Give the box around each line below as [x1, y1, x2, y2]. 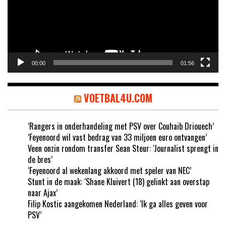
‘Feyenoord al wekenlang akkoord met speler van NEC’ [28, 164, 191, 177]
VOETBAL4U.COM [83, 90, 152, 106]
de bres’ [28, 153, 52, 166]
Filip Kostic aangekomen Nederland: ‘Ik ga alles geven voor [28, 198, 208, 210]
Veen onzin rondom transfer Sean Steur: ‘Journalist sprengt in [28, 142, 218, 155]
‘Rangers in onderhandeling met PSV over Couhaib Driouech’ [28, 120, 214, 133]
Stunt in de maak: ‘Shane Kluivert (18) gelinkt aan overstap [28, 176, 209, 188]
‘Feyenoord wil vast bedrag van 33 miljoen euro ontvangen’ [28, 131, 207, 144]
